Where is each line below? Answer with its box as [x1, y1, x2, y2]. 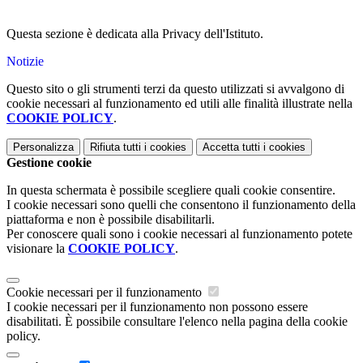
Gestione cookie [6, 156, 92, 170]
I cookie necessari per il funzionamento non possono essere [6, 300, 308, 314]
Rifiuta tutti [90, 141, 141, 154]
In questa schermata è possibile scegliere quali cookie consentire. [6, 183, 335, 198]
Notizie [6, 54, 44, 69]
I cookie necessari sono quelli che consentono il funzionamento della [6, 198, 356, 212]
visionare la [6, 241, 68, 256]
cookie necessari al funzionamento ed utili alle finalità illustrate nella [6, 96, 352, 111]
